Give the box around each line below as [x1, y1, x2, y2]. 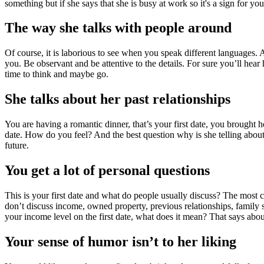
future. [5, 140, 29, 151]
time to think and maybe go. [5, 69, 108, 80]
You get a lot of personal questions [5, 163, 210, 179]
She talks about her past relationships [5, 91, 230, 107]
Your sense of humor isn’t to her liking [5, 233, 236, 249]
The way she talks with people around [5, 20, 232, 36]
